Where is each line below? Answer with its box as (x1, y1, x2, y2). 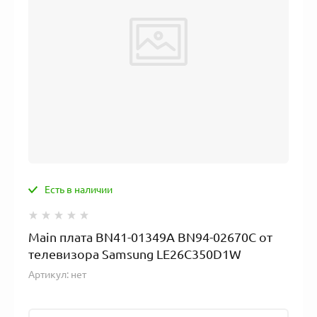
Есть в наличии (45, 183, 113, 195)
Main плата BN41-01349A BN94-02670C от (28, 229, 272, 244)
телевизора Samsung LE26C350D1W (28, 246, 241, 261)
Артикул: (28, 268, 69, 280)
